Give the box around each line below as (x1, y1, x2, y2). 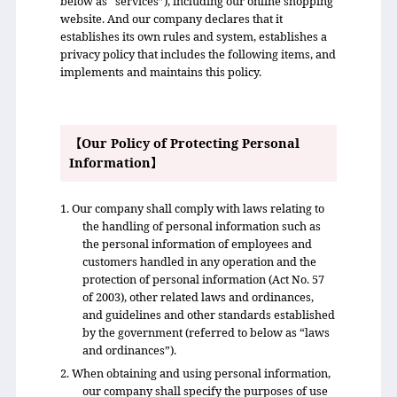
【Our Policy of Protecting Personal (68, 135, 300, 152)
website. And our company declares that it (59, 11, 283, 27)
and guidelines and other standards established (82, 307, 336, 323)
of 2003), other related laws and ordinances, (82, 289, 315, 305)
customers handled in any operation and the (82, 253, 317, 269)
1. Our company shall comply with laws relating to (59, 200, 324, 216)
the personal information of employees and (82, 236, 313, 252)
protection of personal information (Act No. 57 (82, 271, 325, 287)
